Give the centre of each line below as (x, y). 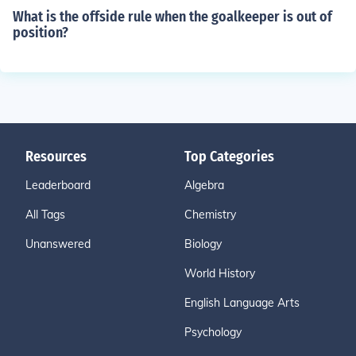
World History (220, 273)
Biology (203, 244)
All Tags (45, 215)
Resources (56, 157)
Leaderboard (58, 185)
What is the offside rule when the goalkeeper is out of (172, 17)
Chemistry (210, 215)
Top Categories (229, 157)
